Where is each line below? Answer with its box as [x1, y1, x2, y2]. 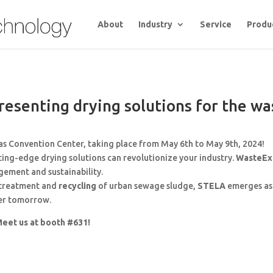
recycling [58, 181, 97, 191]
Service [199, 19, 232, 29]
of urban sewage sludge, [96, 181, 198, 191]
